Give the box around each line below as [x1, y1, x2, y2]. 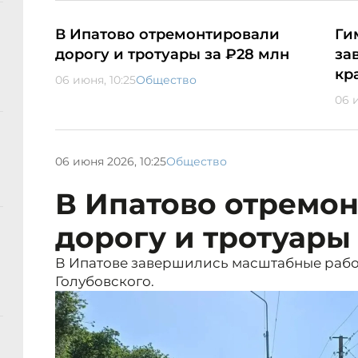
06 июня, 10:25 [55, 73, 136, 88]
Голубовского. [55, 273, 154, 290]
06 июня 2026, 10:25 [55, 153, 166, 169]
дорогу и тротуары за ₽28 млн [55, 46, 289, 64]
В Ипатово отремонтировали [55, 26, 280, 44]
